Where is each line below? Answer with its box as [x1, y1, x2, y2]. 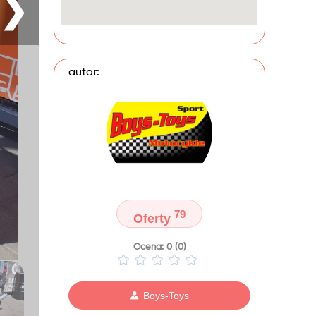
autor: [68, 67, 99, 78]
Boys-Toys [143, 290, 189, 301]
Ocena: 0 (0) [133, 243, 186, 252]
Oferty [133, 212, 174, 226]
